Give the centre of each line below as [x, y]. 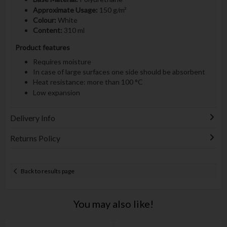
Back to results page [48, 171]
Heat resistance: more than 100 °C [88, 82]
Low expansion [56, 92]
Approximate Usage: [65, 10]
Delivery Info [32, 118]
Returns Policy [35, 138]
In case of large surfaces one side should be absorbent [119, 71]
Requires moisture [62, 61]
